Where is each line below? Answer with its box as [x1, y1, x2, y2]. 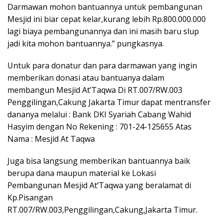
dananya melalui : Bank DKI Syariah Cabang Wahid [7, 109, 191, 120]
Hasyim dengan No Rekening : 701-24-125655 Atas [7, 121, 192, 132]
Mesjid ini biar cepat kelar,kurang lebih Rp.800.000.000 [7, 14, 206, 25]
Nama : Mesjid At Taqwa [7, 133, 95, 145]
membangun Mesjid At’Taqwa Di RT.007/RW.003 [7, 85, 182, 96]
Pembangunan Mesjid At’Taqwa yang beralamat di [7, 180, 191, 191]
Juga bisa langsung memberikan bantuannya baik [7, 155, 190, 167]
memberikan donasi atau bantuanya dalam [7, 72, 164, 84]
